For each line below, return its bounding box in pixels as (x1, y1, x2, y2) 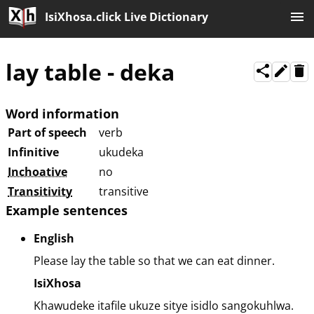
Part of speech (8, 125, 87, 141)
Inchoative (8, 164, 67, 180)
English (34, 231, 74, 247)
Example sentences (6, 202, 128, 219)
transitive (99, 184, 149, 200)
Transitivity (8, 184, 72, 200)
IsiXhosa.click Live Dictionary (45, 8, 208, 25)
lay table (6, 56, 102, 87)
